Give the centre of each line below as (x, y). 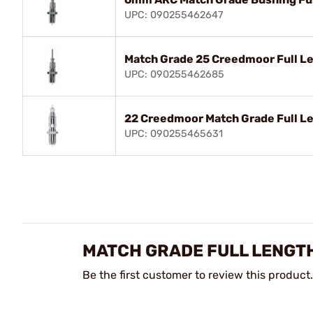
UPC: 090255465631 (174, 133)
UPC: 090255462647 (174, 15)
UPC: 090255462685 (174, 74)
